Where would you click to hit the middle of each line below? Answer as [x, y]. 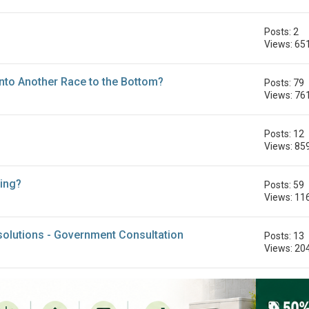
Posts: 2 [282, 31]
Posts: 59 [285, 185]
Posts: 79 [285, 82]
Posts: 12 [285, 133]
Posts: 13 [285, 236]
